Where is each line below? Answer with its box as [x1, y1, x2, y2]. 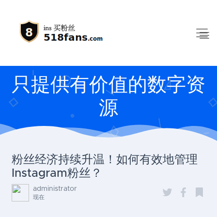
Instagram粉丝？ [12, 168, 102, 179]
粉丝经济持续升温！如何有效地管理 [12, 154, 198, 166]
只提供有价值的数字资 [12, 76, 205, 95]
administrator [33, 186, 77, 192]
